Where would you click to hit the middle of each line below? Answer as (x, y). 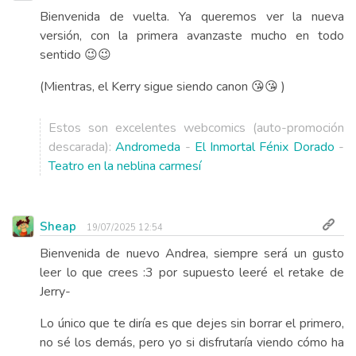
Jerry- (55, 291)
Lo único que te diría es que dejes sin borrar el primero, (192, 323)
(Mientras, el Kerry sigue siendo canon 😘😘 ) (163, 86)
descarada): (82, 147)
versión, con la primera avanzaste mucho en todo (192, 35)
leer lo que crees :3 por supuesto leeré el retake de (192, 272)
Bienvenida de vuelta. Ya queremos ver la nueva (192, 16)
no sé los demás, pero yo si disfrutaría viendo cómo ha (192, 342)
